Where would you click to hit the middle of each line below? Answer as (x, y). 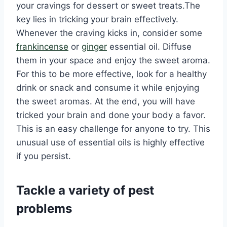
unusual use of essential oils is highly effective (110, 143)
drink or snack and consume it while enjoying (108, 88)
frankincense (42, 47)
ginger (94, 47)
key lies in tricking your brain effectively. (97, 20)
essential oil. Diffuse (149, 47)
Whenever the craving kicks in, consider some (109, 33)
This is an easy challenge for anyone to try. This (113, 129)
